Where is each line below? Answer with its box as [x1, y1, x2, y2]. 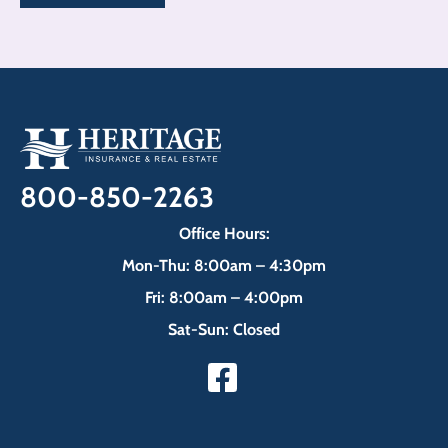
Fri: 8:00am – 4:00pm [145, 288, 303, 308]
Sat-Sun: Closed [168, 320, 280, 340]
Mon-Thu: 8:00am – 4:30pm [122, 256, 326, 276]
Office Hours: [178, 224, 270, 244]
